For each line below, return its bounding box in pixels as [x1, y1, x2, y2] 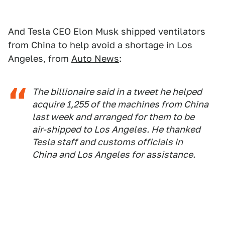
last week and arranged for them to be [32, 111, 194, 122]
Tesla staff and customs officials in [32, 136, 183, 147]
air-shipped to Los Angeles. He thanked [32, 124, 200, 135]
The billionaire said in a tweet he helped [32, 86, 202, 97]
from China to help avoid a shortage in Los [8, 39, 192, 50]
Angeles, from [8, 53, 71, 64]
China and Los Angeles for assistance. [32, 149, 195, 160]
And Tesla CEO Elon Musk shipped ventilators [8, 26, 205, 37]
